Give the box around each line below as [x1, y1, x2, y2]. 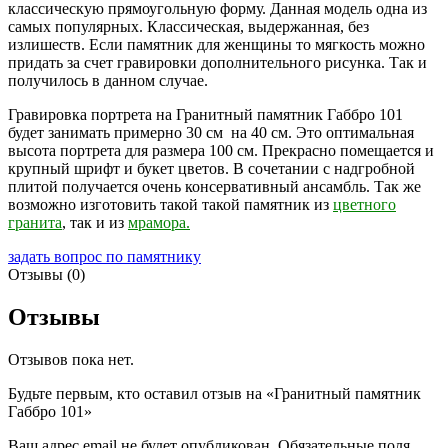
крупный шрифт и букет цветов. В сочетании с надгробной [8, 160, 415, 178]
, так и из [62, 214, 128, 232]
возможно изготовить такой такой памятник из [8, 196, 333, 214]
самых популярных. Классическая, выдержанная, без [8, 18, 369, 36]
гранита [8, 214, 62, 232]
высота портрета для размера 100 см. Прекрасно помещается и [8, 142, 434, 160]
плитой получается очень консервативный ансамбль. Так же [8, 178, 421, 196]
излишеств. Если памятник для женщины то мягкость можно [8, 36, 425, 54]
